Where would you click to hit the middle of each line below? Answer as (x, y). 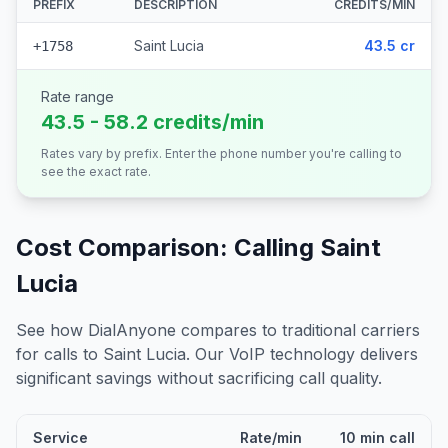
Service (60, 437)
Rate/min (271, 437)
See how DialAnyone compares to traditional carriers (218, 330)
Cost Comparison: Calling (168, 247)
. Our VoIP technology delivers (302, 354)
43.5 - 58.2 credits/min (152, 122)
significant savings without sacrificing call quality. (199, 378)
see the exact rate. (96, 171)
